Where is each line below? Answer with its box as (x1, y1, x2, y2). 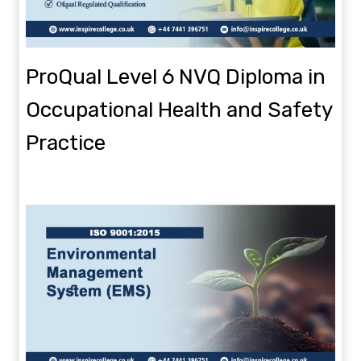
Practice (26, 131, 106, 156)
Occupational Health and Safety (26, 98, 332, 123)
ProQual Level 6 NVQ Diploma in (26, 64, 326, 90)
